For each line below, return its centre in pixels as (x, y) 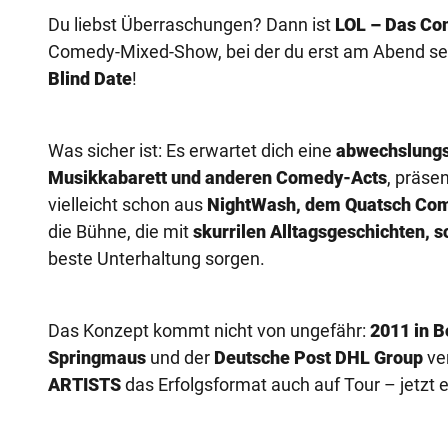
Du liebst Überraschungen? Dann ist (191, 24)
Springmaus (97, 357)
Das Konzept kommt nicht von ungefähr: (209, 330)
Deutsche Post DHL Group (318, 357)
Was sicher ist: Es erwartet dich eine (192, 150)
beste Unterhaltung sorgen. (156, 258)
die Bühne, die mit (120, 231)
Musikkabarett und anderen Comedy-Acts (217, 177)
